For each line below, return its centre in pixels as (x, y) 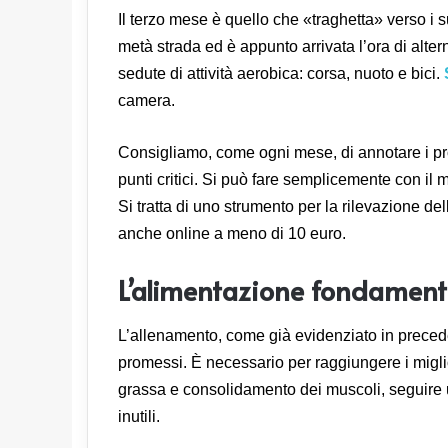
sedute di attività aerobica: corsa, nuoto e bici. (281, 73)
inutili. (139, 417)
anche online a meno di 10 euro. (232, 233)
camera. (148, 100)
